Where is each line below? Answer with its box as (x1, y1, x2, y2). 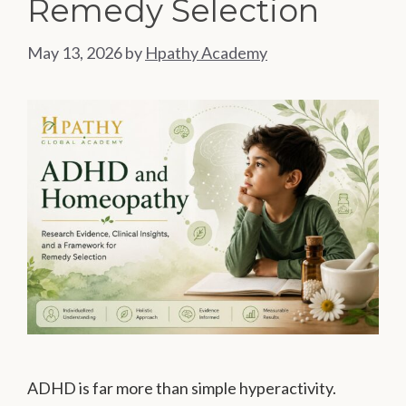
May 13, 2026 (27, 43, 122, 63)
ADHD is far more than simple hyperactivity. (27, 377, 336, 398)
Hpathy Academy (145, 43, 267, 63)
